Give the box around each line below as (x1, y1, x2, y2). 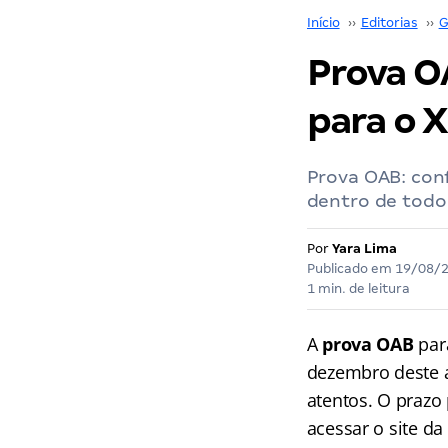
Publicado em (306, 261, 395, 276)
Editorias (360, 15, 418, 30)
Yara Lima (331, 241, 397, 256)
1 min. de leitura (306, 281, 410, 296)
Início (306, 15, 340, 30)
